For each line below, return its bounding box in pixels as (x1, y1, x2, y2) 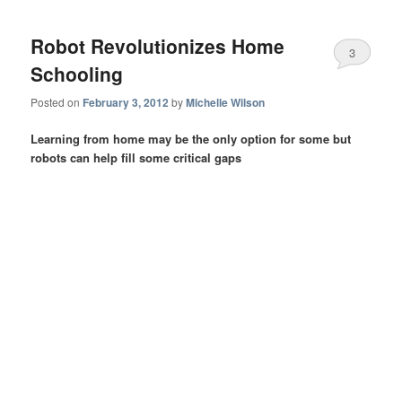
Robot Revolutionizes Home (31, 32, 285, 60)
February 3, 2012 (83, 93, 170, 110)
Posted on (31, 93, 83, 109)
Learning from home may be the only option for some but (31, 129, 352, 147)
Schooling (31, 60, 124, 88)
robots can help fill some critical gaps (31, 148, 242, 166)
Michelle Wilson (186, 93, 266, 110)
